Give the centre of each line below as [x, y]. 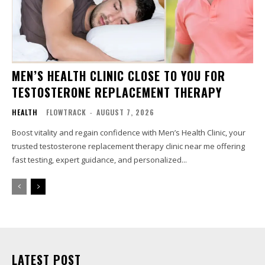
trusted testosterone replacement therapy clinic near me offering [128, 146]
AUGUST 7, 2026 [125, 112]
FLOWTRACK [66, 112]
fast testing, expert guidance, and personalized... [99, 160]
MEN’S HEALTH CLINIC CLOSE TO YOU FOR [119, 76]
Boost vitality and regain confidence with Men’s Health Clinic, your [129, 133]
